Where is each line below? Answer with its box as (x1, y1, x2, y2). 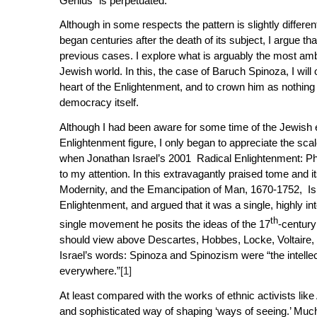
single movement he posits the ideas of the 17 (59, 218, 270, 230)
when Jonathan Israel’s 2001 (59, 152, 197, 164)
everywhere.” (59, 265, 120, 277)
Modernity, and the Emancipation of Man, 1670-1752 (59, 183, 299, 195)
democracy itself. (59, 96, 139, 109)
